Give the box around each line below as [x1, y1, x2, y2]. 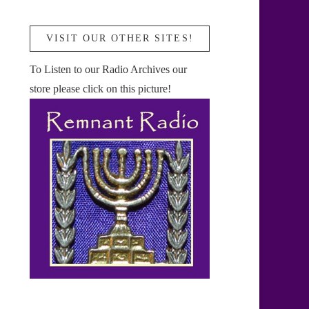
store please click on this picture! [30, 83, 172, 95]
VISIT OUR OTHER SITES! [46, 33, 194, 44]
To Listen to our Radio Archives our [30, 63, 188, 76]
